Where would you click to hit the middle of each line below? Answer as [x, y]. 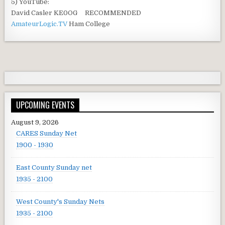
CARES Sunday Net [47, 133]
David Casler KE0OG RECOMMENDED [76, 13]
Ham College [89, 24]
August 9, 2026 [35, 122]
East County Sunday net [54, 167]
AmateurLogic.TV [39, 24]
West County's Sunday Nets [61, 201]
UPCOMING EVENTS [45, 105]
